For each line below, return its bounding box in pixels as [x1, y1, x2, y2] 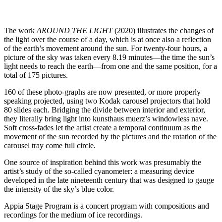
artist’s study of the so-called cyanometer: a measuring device [4, 166, 194, 175]
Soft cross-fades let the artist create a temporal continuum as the [4, 123, 201, 132]
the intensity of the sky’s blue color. [4, 184, 114, 193]
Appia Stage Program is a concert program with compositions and [4, 201, 209, 210]
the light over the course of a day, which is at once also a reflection [4, 35, 211, 44]
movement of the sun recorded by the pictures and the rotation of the [4, 132, 217, 141]
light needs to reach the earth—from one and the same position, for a [4, 61, 217, 70]
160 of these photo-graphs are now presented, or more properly [4, 87, 201, 96]
